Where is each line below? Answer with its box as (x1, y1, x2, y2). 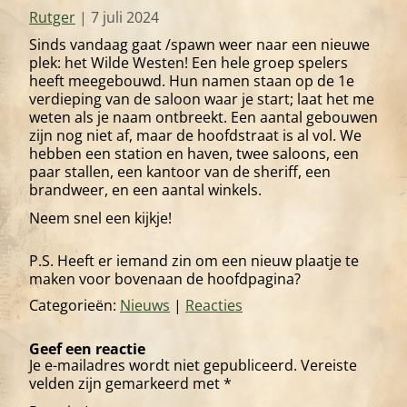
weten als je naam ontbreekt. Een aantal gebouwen (29, 106, 378, 127)
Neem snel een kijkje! (29, 207, 172, 228)
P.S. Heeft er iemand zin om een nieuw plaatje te (29, 250, 359, 271)
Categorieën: (29, 295, 120, 316)
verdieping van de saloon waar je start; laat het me (29, 88, 374, 109)
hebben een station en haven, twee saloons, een (29, 143, 359, 164)
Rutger (29, 7, 75, 28)
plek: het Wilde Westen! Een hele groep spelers (29, 52, 348, 73)
